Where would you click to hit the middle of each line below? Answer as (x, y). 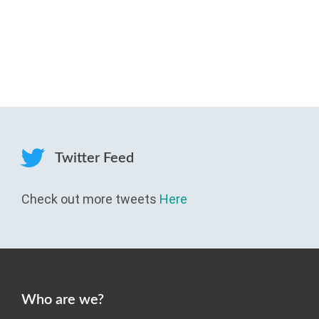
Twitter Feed (93, 158)
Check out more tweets (90, 199)
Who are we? (63, 300)
